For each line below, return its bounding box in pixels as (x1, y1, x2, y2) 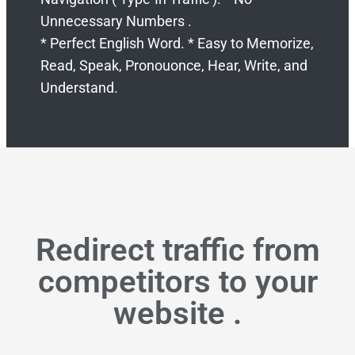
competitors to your (37, 263, 318, 301)
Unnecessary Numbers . (40, 12, 193, 29)
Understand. (40, 78, 119, 96)
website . (113, 295, 242, 333)
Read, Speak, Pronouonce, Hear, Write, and (40, 56, 308, 74)
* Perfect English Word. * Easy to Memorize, (40, 34, 315, 52)
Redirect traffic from (35, 231, 320, 269)
